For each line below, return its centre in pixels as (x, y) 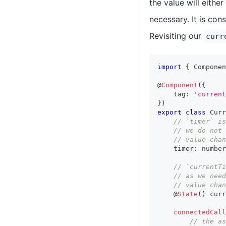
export (169, 112)
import (169, 67)
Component (180, 85)
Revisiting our (177, 36)
